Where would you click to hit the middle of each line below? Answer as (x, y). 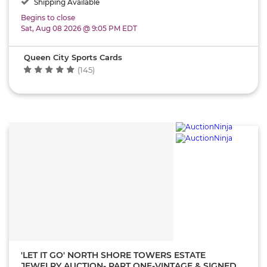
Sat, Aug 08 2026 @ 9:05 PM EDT (79, 28)
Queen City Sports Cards (73, 57)
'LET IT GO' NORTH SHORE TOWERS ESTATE (113, 255)
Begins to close (48, 17)
